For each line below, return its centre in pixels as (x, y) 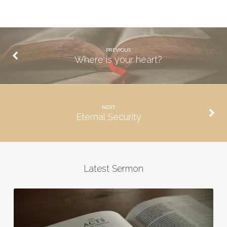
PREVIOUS (119, 49)
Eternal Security (108, 117)
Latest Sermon (113, 168)
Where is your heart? (119, 60)
